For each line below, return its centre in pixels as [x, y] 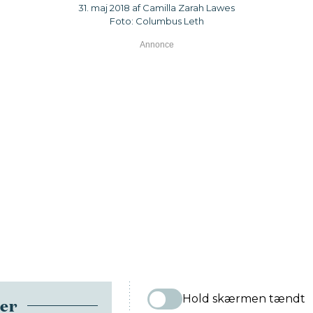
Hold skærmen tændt [244, 299]
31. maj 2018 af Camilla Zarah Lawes [156, 8]
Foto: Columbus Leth [156, 21]
